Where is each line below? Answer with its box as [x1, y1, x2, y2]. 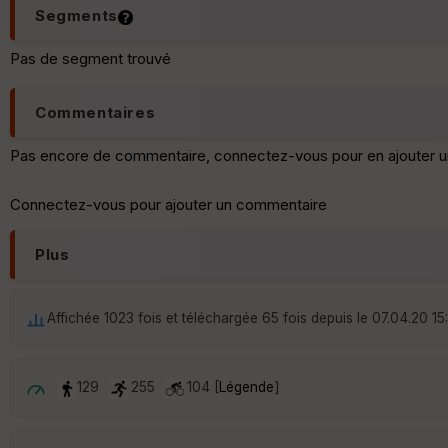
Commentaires [35, 103, 156, 123]
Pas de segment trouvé [10, 49, 171, 69]
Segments [35, 6, 118, 26]
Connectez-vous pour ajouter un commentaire [10, 195, 327, 215]
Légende [219, 379, 274, 396]
